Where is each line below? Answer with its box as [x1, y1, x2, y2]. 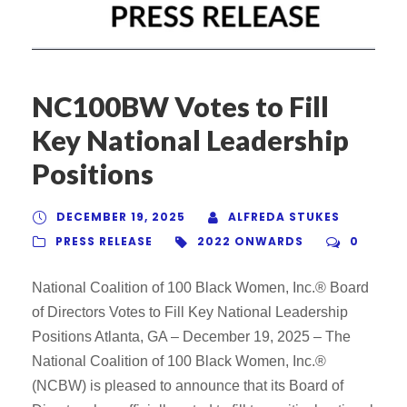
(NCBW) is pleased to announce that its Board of [32, 378, 343, 394]
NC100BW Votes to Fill [32, 89, 329, 124]
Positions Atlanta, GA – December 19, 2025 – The [32, 329, 351, 345]
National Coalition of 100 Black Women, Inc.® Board [32, 280, 369, 296]
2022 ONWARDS [197, 233, 303, 250]
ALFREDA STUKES [228, 209, 340, 225]
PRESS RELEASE [55, 233, 153, 250]
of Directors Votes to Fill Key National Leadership [32, 304, 348, 321]
